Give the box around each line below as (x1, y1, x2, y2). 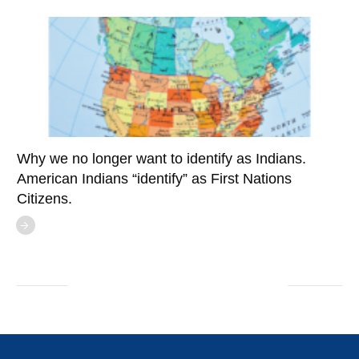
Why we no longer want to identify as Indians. (17, 151, 306, 167)
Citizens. (17, 191, 72, 208)
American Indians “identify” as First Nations (17, 171, 292, 188)
